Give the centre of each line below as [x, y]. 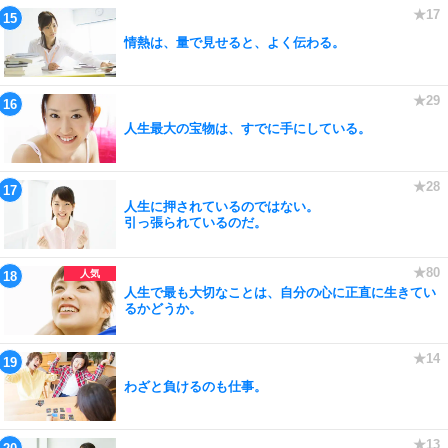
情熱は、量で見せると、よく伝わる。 [234, 42]
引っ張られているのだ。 [195, 222]
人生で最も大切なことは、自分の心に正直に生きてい [280, 292]
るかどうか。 [163, 308]
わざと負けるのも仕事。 [195, 386]
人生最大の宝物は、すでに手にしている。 [247, 128]
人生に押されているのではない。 [221, 206]
